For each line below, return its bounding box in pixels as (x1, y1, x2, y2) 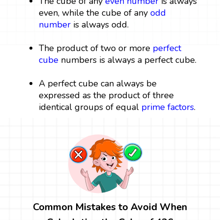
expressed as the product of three (39, 89, 174, 101)
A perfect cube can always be (39, 77, 157, 89)
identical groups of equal (39, 101, 142, 113)
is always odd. (71, 18, 129, 30)
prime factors (141, 101, 194, 113)
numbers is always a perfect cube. (58, 54, 197, 66)
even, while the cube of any (39, 6, 151, 19)
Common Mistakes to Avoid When (33, 200, 187, 214)
